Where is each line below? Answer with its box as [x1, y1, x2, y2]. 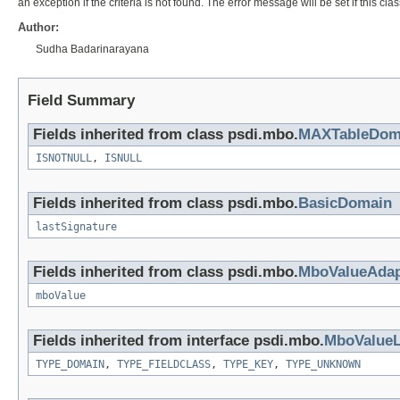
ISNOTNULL [36, 151, 92, 164]
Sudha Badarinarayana [36, 42, 149, 55]
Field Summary [28, 91, 135, 109]
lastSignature [36, 220, 117, 233]
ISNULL [104, 151, 142, 164]
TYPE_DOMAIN [36, 357, 104, 371]
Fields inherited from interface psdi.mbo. [33, 331, 324, 349]
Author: [18, 20, 59, 34]
